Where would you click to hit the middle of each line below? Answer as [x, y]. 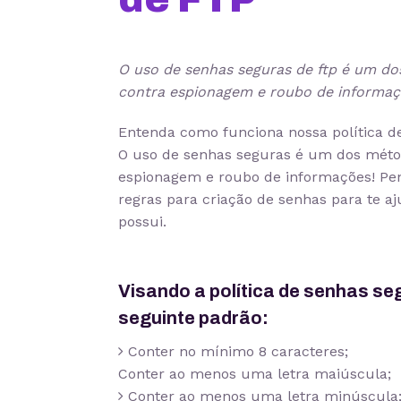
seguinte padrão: [193, 318]
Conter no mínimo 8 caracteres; [236, 351]
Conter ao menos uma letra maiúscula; [255, 374]
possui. [142, 222]
